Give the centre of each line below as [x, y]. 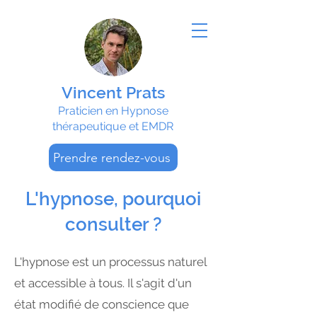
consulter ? [113, 224]
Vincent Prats [113, 92]
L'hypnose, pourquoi [113, 199]
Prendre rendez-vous [112, 157]
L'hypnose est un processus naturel [110, 262]
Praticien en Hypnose [113, 111]
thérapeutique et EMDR [113, 126]
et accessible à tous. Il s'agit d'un [103, 283]
